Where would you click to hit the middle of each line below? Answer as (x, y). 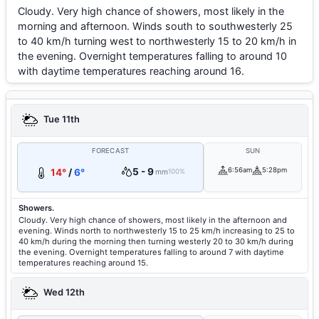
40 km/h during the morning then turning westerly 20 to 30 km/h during (156, 241)
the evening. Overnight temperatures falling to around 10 (152, 56)
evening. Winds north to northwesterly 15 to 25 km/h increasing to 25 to (157, 231)
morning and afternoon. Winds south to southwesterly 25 (155, 26)
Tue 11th (61, 120)
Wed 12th (63, 293)
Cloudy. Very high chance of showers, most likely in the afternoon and (153, 220)
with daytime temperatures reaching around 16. (131, 71)
